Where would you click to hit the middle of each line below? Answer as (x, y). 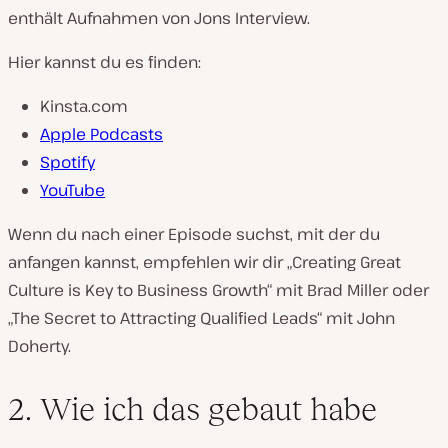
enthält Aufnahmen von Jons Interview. (159, 18)
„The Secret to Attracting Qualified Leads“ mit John (201, 318)
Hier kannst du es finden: (104, 62)
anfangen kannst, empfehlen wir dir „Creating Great (204, 262)
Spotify (67, 162)
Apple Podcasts (101, 134)
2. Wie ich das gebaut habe (192, 409)
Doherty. (39, 346)
